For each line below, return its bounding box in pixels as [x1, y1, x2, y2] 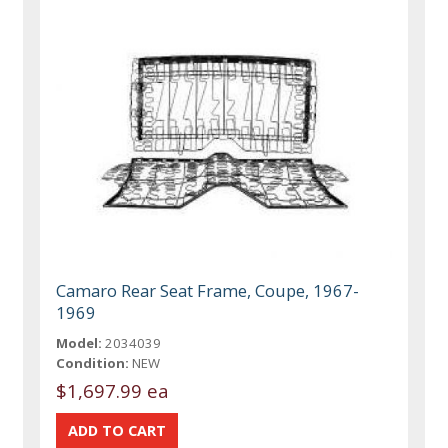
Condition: [56, 353, 130, 372]
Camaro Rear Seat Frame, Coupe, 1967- [56, 278, 360, 302]
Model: [56, 333, 103, 352]
